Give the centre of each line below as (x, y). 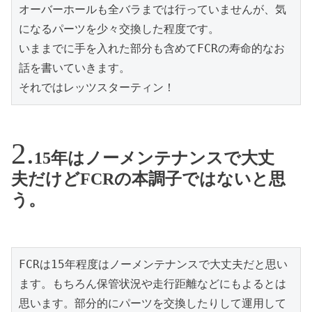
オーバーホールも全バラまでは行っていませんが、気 (153, 9)
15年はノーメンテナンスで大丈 (154, 158)
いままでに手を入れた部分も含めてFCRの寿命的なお (152, 48)
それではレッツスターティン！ (97, 87)
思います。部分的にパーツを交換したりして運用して (153, 304)
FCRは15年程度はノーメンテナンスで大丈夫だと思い (153, 265)
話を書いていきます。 (75, 68)
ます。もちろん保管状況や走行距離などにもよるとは (153, 284)
